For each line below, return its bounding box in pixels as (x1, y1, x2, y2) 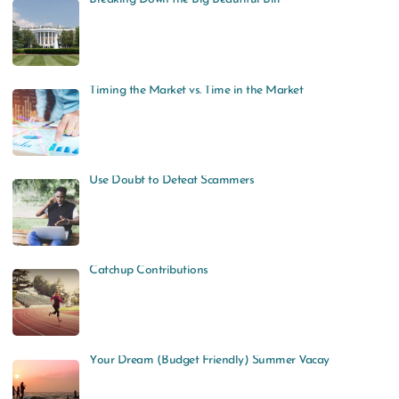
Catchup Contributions (89, 264, 208, 278)
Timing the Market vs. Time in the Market (89, 83, 304, 97)
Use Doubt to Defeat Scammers (89, 173, 255, 187)
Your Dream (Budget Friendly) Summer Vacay (89, 354, 330, 368)
